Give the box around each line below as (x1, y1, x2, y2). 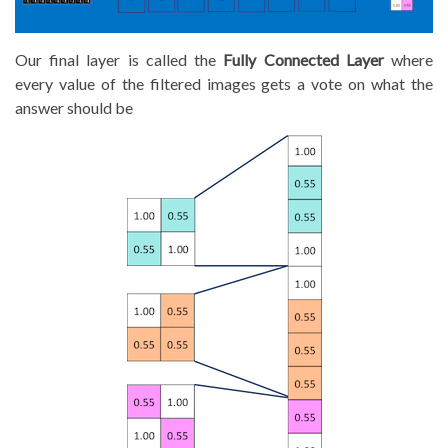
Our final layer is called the (15, 49, 224, 69)
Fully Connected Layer (223, 49, 384, 69)
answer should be (15, 97, 133, 117)
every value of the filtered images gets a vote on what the (15, 73, 433, 93)
